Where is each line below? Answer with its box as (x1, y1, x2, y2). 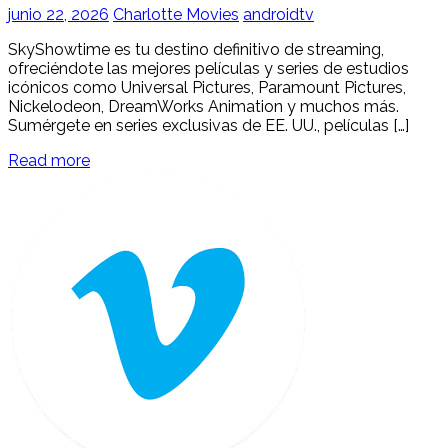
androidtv (243, 4, 314, 24)
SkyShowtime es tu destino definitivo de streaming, (8, 39, 384, 59)
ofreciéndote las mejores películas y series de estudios (8, 58, 409, 78)
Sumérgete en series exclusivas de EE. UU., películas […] (8, 115, 409, 135)
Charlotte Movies (113, 4, 239, 24)
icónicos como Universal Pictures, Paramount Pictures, (8, 77, 406, 97)
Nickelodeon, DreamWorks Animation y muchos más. (8, 96, 399, 116)
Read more (8, 150, 90, 170)
